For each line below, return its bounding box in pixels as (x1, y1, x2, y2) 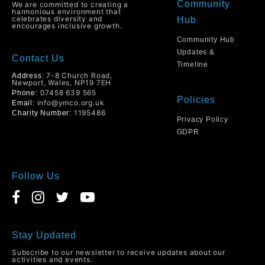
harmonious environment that (12, 7, 121, 16)
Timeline (176, 60, 209, 69)
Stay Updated (12, 230, 76, 241)
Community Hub (176, 35, 235, 44)
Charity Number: (12, 108, 72, 117)
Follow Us (12, 171, 60, 182)
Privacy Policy (176, 115, 228, 124)
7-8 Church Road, (44, 70, 113, 80)
